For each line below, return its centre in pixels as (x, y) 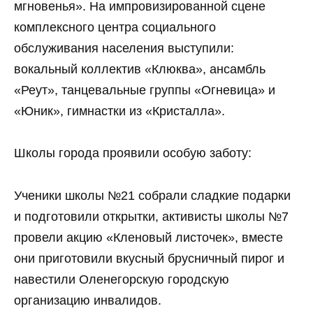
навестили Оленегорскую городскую (122, 279)
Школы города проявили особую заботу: (133, 153)
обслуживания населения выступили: (124, 48)
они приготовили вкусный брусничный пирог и (149, 258)
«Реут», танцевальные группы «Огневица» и (145, 90)
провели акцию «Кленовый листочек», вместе (148, 237)
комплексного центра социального (115, 27)
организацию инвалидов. (88, 300)
